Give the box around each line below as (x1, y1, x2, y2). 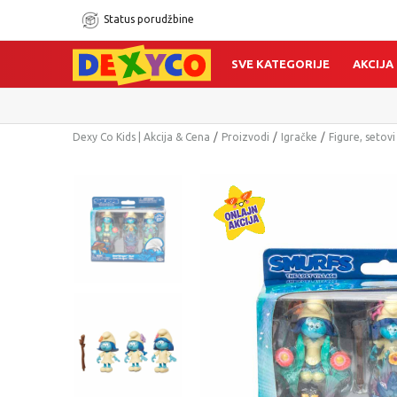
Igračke (281, 131, 317, 143)
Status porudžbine (104, 13, 194, 25)
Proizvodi (222, 131, 269, 143)
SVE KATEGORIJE (231, 58, 331, 70)
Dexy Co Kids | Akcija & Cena (73, 131, 210, 143)
